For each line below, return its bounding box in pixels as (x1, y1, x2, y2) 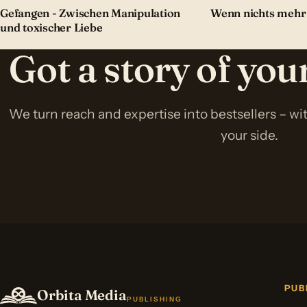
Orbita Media (37, 286, 127, 304)
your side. (221, 127, 278, 144)
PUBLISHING (126, 295, 183, 304)
